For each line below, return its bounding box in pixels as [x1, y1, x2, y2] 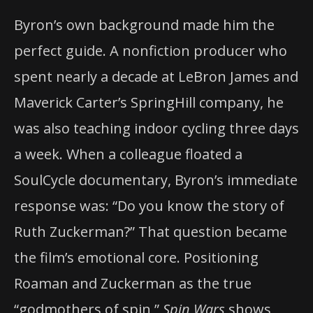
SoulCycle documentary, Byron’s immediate [14, 170, 298, 190]
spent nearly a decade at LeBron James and [14, 67, 298, 87]
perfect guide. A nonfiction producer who [14, 41, 287, 61]
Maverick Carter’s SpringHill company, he [14, 93, 284, 112]
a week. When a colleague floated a [14, 145, 242, 164]
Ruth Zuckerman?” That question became [14, 222, 287, 242]
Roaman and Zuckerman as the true [14, 274, 252, 293]
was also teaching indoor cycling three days [14, 119, 299, 138]
